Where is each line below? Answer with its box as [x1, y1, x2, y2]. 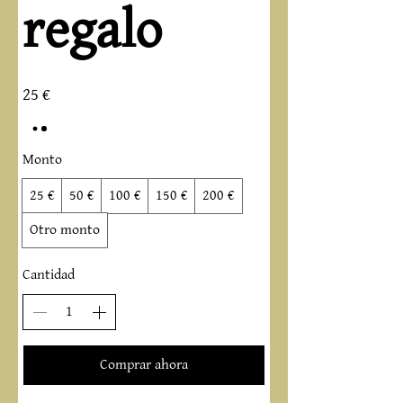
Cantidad [22, 266, 75, 283]
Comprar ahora [100, 356, 188, 373]
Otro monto [30, 221, 100, 238]
